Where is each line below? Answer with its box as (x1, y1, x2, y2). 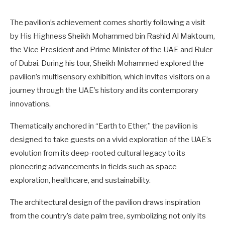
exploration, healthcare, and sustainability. (10, 176, 151, 185)
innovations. (10, 99, 51, 109)
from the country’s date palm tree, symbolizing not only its (10, 211, 206, 221)
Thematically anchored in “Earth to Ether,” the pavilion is (10, 122, 198, 131)
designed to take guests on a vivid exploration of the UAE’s (10, 135, 211, 145)
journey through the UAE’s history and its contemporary (10, 86, 198, 95)
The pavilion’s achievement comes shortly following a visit (10, 18, 205, 28)
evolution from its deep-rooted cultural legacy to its (10, 149, 185, 158)
